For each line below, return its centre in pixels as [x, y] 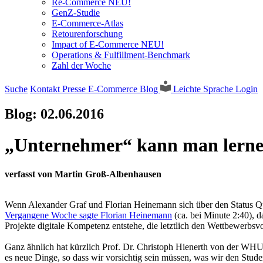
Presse [75, 89]
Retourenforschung [87, 34]
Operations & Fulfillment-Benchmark [121, 55]
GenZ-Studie [76, 13]
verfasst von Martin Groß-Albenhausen [83, 174]
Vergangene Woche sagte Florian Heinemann [88, 215]
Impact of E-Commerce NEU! [108, 44]
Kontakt [46, 89]
